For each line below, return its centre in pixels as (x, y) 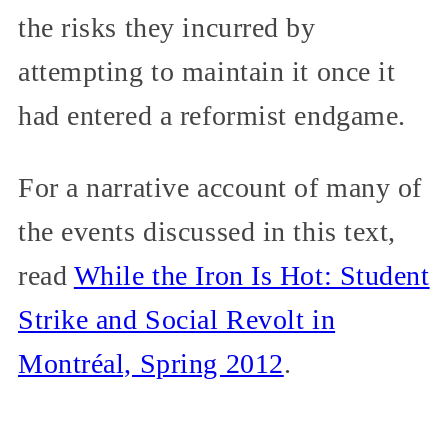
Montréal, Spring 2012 (151, 363)
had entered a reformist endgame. (212, 115)
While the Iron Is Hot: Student (251, 275)
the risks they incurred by (167, 27)
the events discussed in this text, (207, 231)
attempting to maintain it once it (207, 71)
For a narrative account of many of (220, 187)
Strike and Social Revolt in (177, 319)
